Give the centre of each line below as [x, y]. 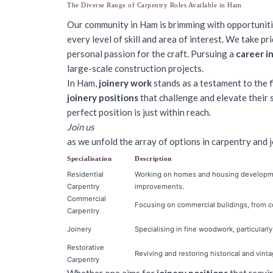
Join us [81, 127]
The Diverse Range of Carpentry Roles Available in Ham [154, 5]
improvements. [159, 186]
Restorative [86, 247]
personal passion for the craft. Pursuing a [151, 54]
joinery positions [103, 97]
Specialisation [89, 158]
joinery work [125, 83]
